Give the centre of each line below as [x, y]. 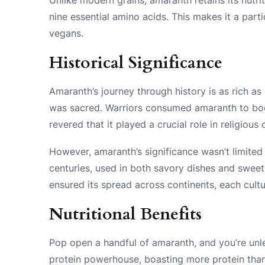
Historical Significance [136, 62]
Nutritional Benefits [126, 214]
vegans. [67, 33]
